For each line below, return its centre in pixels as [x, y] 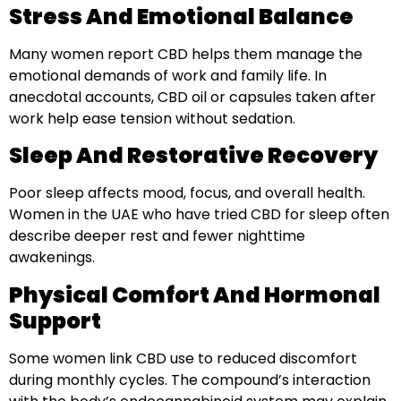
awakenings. [52, 258]
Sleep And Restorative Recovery [193, 156]
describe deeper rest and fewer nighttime [157, 236]
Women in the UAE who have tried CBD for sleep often [199, 215]
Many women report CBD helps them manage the [186, 55]
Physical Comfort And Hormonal [195, 294]
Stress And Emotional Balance [181, 17]
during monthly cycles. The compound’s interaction [190, 380]
